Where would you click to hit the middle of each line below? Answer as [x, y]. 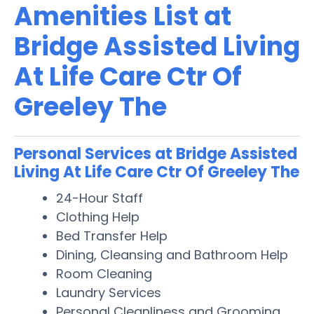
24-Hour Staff [100, 198]
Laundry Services [109, 292]
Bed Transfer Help [112, 235]
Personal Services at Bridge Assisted [156, 153]
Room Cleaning [104, 273]
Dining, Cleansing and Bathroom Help [172, 254]
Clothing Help [98, 217]
